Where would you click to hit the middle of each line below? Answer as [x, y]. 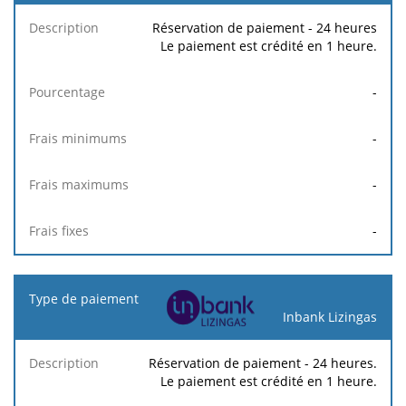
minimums [265, 26]
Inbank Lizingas [330, 316]
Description [65, 17]
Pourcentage [166, 17]
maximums [359, 26]
